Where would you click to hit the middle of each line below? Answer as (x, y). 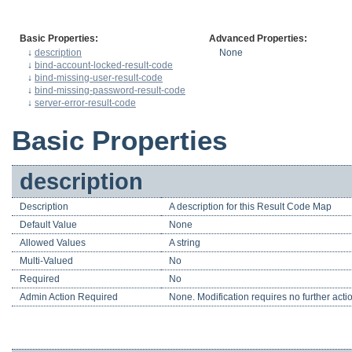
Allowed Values (53, 243)
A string (185, 243)
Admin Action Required (69, 297)
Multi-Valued (46, 261)
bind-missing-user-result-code (99, 77)
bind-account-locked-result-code (104, 65)
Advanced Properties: (258, 38)
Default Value (48, 225)
